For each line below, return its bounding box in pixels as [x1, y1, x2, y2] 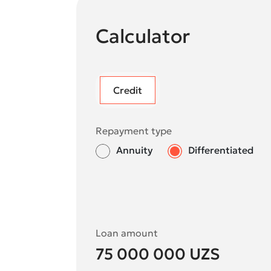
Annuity [116, 144, 153, 157]
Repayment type [96, 125, 172, 137]
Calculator [96, 24, 190, 49]
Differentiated [188, 144, 253, 157]
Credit [113, 84, 142, 97]
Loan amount [96, 227, 158, 240]
